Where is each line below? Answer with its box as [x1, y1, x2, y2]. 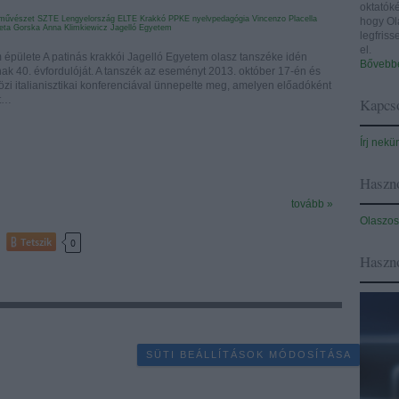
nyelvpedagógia [192, 14, 249, 23]
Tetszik [20, 235, 52, 248]
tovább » [291, 198, 333, 210]
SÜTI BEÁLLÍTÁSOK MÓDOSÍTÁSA [145, 349, 352, 361]
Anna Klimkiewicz [43, 23, 108, 32]
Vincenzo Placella [252, 14, 317, 23]
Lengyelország [61, 14, 115, 23]
